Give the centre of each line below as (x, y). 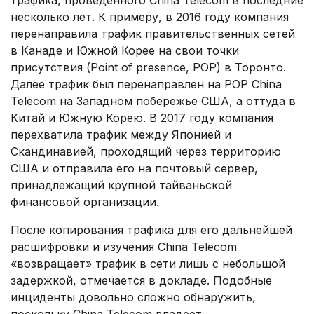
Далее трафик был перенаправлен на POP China (146, 84)
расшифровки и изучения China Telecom (124, 247)
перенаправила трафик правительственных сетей (153, 34)
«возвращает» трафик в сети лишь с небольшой (148, 264)
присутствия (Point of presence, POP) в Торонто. (148, 68)
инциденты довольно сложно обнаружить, (133, 298)
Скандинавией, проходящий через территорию (146, 152)
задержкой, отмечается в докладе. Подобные (141, 281)
